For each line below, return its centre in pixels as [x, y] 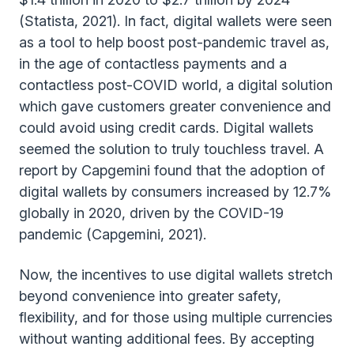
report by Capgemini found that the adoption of [172, 170]
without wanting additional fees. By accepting [167, 339]
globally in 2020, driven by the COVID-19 [151, 213]
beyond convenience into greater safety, [150, 296]
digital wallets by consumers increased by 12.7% [175, 192]
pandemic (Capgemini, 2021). [115, 234]
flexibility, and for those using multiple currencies [176, 317]
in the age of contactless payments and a [153, 64]
